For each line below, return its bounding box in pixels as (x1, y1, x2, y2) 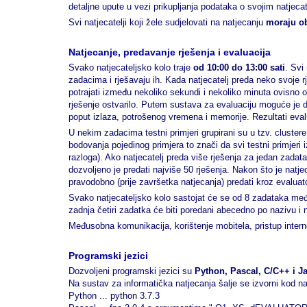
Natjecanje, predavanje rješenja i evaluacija (69, 47, 271, 58)
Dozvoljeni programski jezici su (69, 266, 195, 276)
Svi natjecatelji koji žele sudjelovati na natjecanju (69, 17, 266, 27)
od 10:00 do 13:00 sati (193, 62, 285, 73)
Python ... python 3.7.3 (69, 291, 160, 301)
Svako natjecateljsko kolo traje (69, 62, 193, 73)
